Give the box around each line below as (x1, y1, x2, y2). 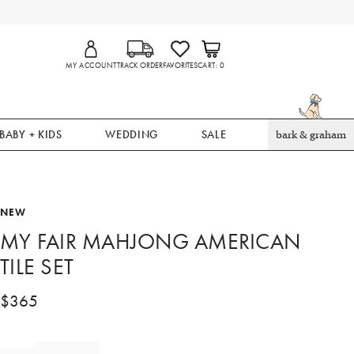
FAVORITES (162, 60, 198, 71)
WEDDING (105, 127, 159, 141)
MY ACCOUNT (66, 60, 117, 71)
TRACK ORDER (116, 60, 163, 71)
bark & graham (275, 128, 346, 141)
